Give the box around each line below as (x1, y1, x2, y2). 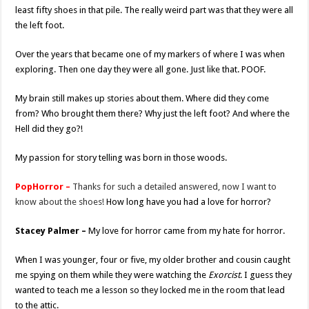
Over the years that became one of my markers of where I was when (15, 49, 286, 60)
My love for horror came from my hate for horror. (88, 226, 286, 237)
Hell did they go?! (15, 123, 83, 134)
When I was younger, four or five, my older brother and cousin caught (15, 255, 291, 266)
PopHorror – (15, 181, 73, 192)
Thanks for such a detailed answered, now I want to (72, 181, 277, 192)
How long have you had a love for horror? (106, 197, 272, 208)
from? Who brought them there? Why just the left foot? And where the (15, 108, 290, 119)
